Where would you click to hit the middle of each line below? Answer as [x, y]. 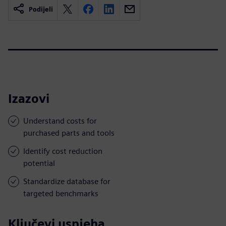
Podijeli [41, 9]
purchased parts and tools [69, 133]
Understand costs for [60, 121]
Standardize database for [67, 181]
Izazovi [29, 98]
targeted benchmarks [61, 193]
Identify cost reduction [63, 151]
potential [39, 163]
